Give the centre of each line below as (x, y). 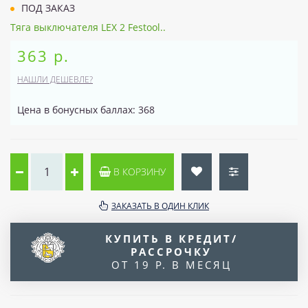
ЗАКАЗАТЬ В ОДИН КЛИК (160, 206)
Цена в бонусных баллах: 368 (86, 110)
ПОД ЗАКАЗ (47, 8)
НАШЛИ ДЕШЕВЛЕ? (55, 79)
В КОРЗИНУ (138, 172)
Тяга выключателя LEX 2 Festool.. (88, 27)
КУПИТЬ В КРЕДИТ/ (171, 239)
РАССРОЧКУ (171, 252)
